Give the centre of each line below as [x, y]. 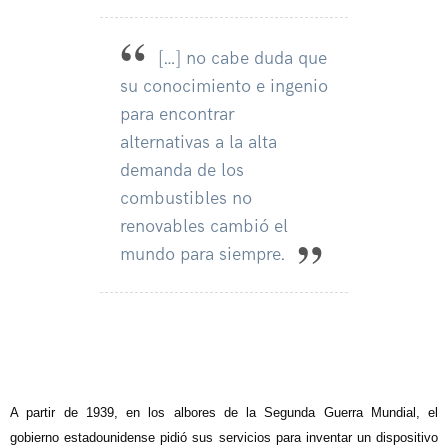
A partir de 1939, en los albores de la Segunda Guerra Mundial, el [224, 413]
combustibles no [186, 199]
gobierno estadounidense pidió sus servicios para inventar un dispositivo [224, 438]
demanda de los [182, 171]
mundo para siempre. [202, 255]
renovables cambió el [204, 227]
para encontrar [177, 115]
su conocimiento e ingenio [224, 87]
